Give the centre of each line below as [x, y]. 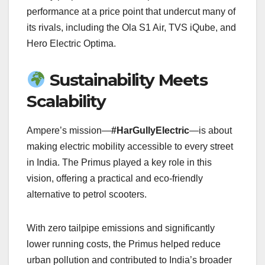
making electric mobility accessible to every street [130, 147]
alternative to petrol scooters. [87, 195]
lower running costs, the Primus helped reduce [124, 244]
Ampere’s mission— [69, 131]
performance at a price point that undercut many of [131, 12]
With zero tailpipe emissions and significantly [121, 228]
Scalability [66, 101]
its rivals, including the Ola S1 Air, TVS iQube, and [131, 28]
